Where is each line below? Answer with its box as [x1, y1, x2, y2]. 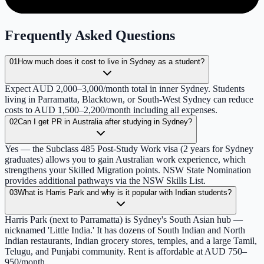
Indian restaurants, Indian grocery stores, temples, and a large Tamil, [5, 236, 257, 246]
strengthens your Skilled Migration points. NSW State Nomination [5, 165, 251, 176]
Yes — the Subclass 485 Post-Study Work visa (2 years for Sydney [5, 144, 253, 154]
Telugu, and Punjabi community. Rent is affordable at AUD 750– [5, 246, 247, 257]
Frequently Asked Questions [5, 28, 175, 44]
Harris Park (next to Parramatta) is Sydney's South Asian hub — [5, 214, 243, 225]
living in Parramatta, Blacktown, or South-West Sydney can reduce [5, 94, 253, 105]
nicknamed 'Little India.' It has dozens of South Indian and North [5, 225, 245, 236]
